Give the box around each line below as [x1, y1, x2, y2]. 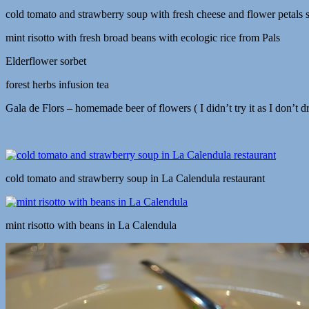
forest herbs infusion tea [6, 78, 109, 90]
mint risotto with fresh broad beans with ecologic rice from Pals [6, 31, 280, 43]
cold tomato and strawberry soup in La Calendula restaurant [6, 172, 265, 184]
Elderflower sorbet [6, 54, 86, 67]
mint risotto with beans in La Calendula [6, 219, 177, 231]
